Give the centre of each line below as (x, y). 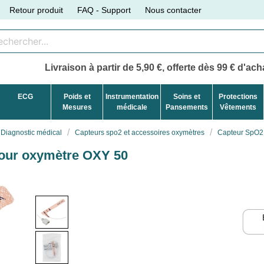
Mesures (77, 107)
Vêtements (238, 107)
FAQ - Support (104, 10)
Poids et (77, 96)
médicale (132, 107)
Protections (238, 96)
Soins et (187, 96)
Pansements (187, 107)
